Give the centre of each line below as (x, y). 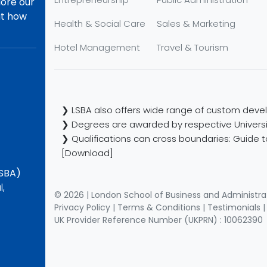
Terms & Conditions (159, 207)
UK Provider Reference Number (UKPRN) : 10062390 (159, 220)
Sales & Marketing (196, 24)
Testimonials (234, 207)
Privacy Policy (82, 207)
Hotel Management (97, 47)
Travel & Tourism (193, 47)
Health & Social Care (100, 24)
